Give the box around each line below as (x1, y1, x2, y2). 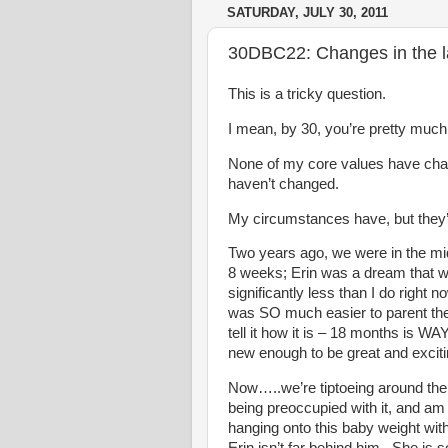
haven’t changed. (228, 175, 339, 192)
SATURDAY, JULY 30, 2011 (227, 5, 388, 21)
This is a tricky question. (228, 86, 386, 102)
